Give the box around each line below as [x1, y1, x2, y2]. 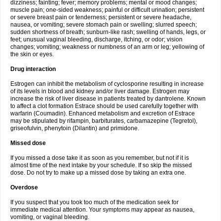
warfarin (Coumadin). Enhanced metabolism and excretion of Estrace [10, 110, 195, 117]
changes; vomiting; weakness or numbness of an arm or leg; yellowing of [10, 43, 204, 50]
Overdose [10, 184, 38, 191]
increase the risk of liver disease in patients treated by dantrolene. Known [10, 95, 206, 102]
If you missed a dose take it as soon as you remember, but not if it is [10, 154, 189, 161]
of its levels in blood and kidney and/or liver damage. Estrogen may [10, 88, 189, 95]
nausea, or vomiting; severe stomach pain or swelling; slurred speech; [10, 21, 197, 28]
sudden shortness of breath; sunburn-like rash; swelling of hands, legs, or [10, 29, 206, 36]
